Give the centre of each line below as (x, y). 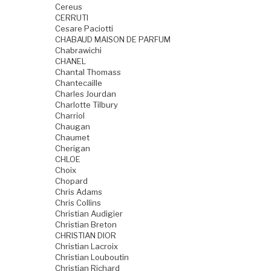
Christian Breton (86, 224)
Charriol (70, 115)
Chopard (71, 181)
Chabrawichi (78, 50)
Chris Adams (79, 191)
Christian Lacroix (87, 246)
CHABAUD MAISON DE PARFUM (113, 39)
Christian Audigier (89, 213)
